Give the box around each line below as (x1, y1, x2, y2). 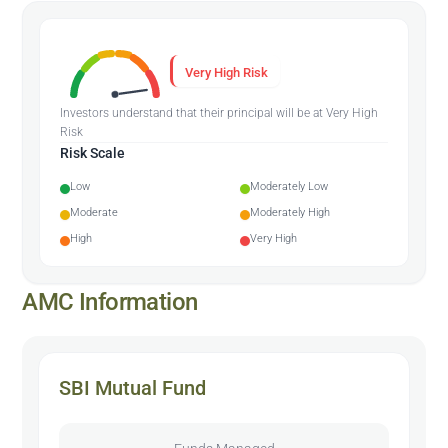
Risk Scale (60, 144, 126, 161)
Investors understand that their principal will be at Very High (60, 105, 379, 120)
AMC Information (22, 287, 198, 316)
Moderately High (250, 205, 330, 219)
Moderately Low (250, 179, 328, 193)
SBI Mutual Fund (59, 375, 207, 400)
